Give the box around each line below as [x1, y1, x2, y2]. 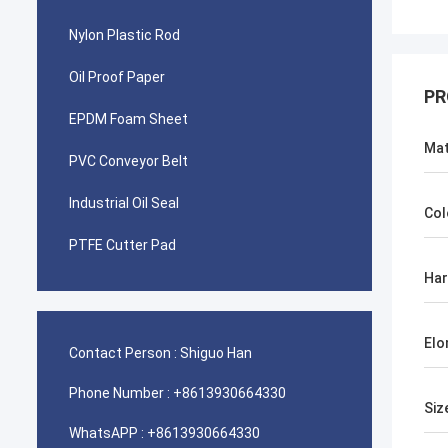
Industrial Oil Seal [69, 195, 179, 211]
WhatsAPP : [69, 425, 144, 441]
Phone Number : [69, 385, 170, 401]
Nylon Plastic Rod [69, 27, 180, 43]
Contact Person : [69, 345, 177, 361]
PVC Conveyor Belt [69, 153, 188, 169]
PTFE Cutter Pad [69, 237, 176, 253]
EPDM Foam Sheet [69, 111, 188, 127]
